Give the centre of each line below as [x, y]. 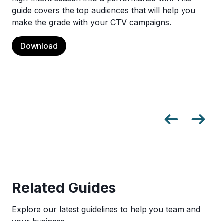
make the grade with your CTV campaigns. [92, 22]
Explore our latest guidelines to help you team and [106, 209]
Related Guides [64, 188]
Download [39, 46]
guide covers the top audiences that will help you [104, 10]
